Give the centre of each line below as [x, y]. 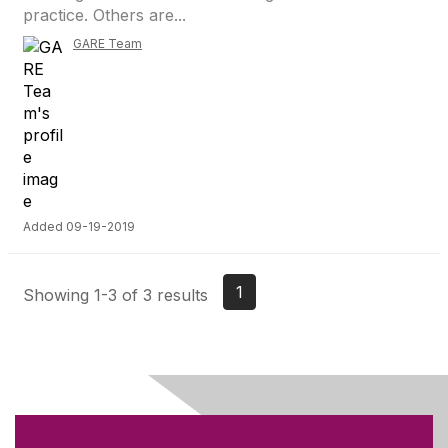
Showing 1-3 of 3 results [115, 294]
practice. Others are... [104, 15]
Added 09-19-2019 [79, 226]
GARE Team [107, 43]
